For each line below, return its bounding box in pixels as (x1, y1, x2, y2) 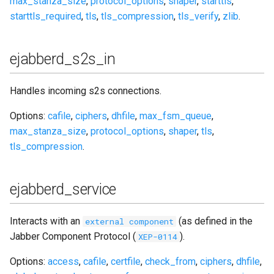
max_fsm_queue (139, 109, 212, 122)
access (48, 255, 79, 267)
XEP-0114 (138, 231, 177, 242)
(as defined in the (176, 215, 253, 227)
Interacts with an (10, 215, 83, 227)
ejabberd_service (10, 180, 116, 198)
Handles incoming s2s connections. (10, 84, 161, 97)
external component (85, 215, 174, 227)
